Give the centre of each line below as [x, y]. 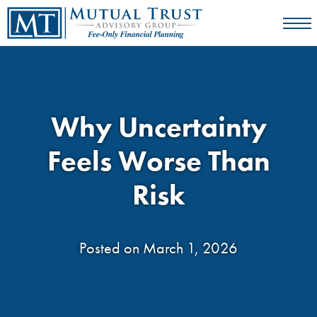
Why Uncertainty [158, 127]
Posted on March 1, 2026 [158, 248]
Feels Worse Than [158, 161]
